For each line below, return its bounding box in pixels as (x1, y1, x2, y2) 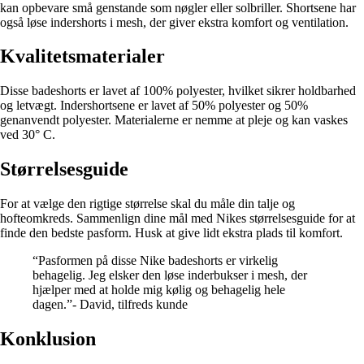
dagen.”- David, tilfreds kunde (32, 297, 188, 312)
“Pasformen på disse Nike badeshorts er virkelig (32, 253, 278, 268)
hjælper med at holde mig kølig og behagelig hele (32, 283, 285, 297)
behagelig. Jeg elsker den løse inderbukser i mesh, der (32, 268, 307, 283)
